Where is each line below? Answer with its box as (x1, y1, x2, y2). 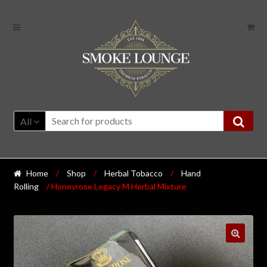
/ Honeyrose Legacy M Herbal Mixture (44, 181, 187, 192)
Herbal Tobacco (104, 168, 163, 179)
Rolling (13, 181, 39, 192)
